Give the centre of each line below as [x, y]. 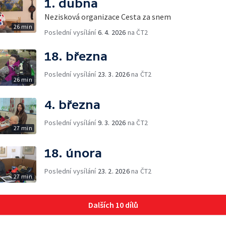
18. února [73, 153]
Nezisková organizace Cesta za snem [108, 16]
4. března [72, 104]
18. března [76, 56]
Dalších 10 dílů [113, 205]
